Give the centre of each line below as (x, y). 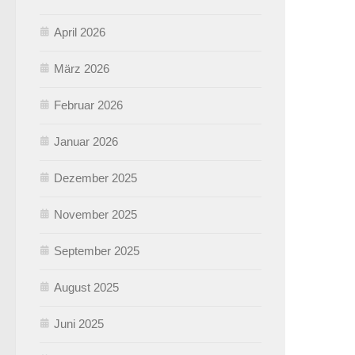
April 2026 (80, 32)
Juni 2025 (79, 323)
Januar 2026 (86, 141)
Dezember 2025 (95, 177)
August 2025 (86, 287)
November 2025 (95, 214)
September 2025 (97, 250)
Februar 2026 (88, 105)
